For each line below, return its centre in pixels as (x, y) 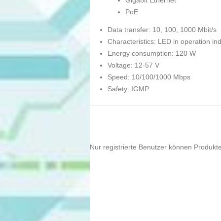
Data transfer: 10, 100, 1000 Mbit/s (162, 30)
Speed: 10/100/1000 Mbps (149, 77)
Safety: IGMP (128, 89)
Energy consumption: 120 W (152, 54)
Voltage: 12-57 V (133, 65)
